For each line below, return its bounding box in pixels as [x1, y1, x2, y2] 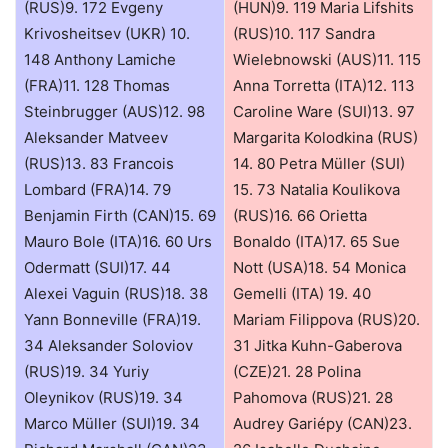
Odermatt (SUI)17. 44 [24, 257, 171, 277]
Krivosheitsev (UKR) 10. [24, 23, 190, 43]
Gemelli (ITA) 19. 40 [233, 283, 371, 303]
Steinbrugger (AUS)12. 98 [24, 101, 205, 121]
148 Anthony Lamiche [24, 49, 176, 69]
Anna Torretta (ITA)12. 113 [233, 75, 415, 95]
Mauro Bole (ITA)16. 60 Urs [24, 231, 212, 251]
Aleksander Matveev [24, 127, 168, 147]
